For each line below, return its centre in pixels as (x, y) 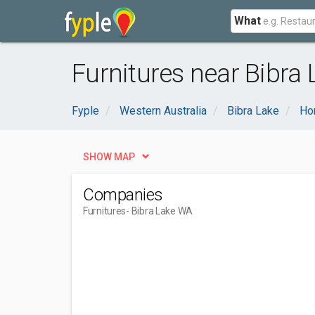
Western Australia (163, 111)
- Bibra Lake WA (160, 211)
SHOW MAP (109, 157)
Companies (123, 195)
